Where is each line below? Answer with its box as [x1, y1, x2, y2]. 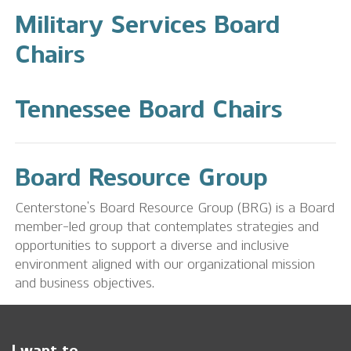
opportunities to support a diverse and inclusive [15, 237, 289, 253]
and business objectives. [15, 274, 154, 291]
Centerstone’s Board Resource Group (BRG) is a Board [15, 199, 335, 215]
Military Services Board [15, 9, 280, 39]
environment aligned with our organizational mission [15, 255, 315, 272]
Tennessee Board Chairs [15, 94, 282, 124]
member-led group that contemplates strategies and [15, 218, 319, 234]
